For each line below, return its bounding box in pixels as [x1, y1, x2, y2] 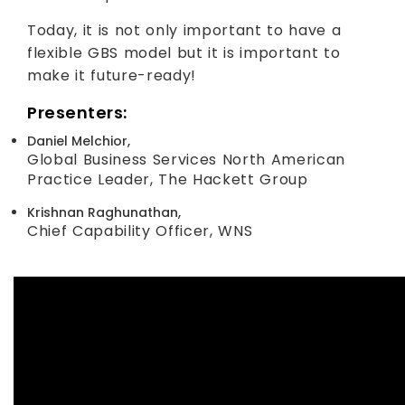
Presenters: [27, 101, 127, 124]
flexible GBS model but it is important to [27, 42, 341, 63]
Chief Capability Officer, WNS [27, 221, 253, 241]
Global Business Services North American [27, 149, 346, 170]
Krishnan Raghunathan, [27, 203, 181, 221]
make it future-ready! [27, 65, 197, 86]
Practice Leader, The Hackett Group [27, 169, 308, 190]
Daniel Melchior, [27, 132, 130, 150]
